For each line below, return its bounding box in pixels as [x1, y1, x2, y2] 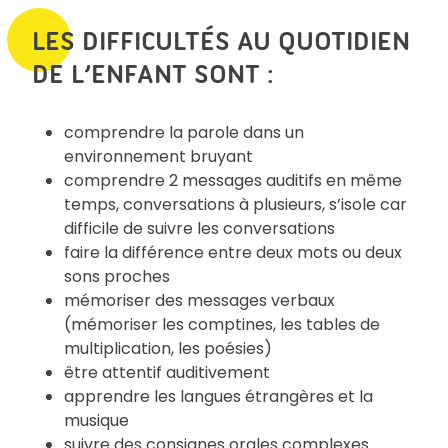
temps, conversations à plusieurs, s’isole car [64, 192, 407, 216]
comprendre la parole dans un [64, 120, 304, 144]
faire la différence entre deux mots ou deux [64, 240, 402, 264]
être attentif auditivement [64, 360, 270, 384]
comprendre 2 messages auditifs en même [64, 168, 402, 192]
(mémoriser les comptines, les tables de [64, 312, 380, 336]
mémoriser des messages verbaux [64, 288, 335, 312]
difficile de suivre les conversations [64, 216, 335, 240]
